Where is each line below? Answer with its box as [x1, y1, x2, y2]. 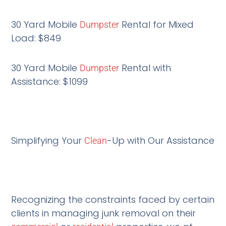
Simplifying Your [11, 134, 85, 147]
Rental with [119, 61, 172, 74]
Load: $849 [11, 32, 62, 45]
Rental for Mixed [119, 18, 194, 31]
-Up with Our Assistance [107, 134, 215, 147]
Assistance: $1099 [11, 75, 88, 88]
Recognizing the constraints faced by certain [11, 193, 215, 206]
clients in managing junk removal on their [11, 206, 196, 219]
